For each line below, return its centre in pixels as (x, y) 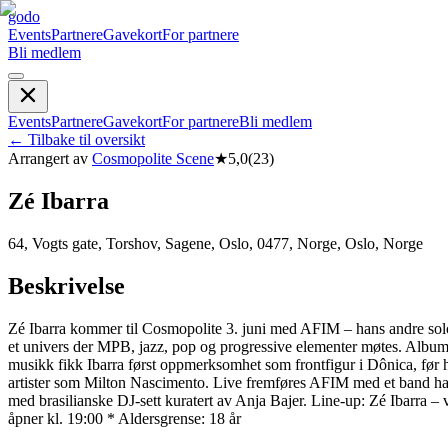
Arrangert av (48, 158)
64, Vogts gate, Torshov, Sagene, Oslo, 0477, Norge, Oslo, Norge (215, 243)
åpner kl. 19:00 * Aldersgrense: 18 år (124, 418)
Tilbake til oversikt (86, 139)
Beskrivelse (66, 285)
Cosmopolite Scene (153, 158)
